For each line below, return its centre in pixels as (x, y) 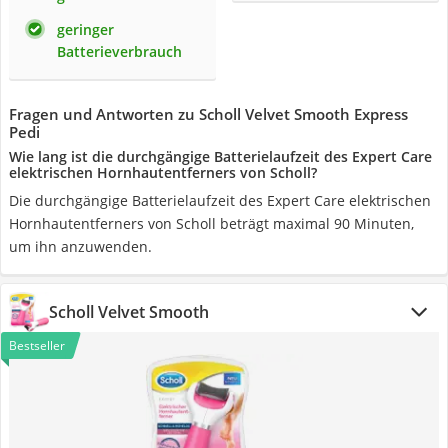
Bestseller (37, 345)
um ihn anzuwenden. (80, 246)
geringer (85, 29)
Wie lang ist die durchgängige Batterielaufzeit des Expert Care (220, 156)
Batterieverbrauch (119, 51)
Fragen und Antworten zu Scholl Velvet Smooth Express (208, 114)
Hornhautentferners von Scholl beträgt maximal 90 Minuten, (211, 223)
